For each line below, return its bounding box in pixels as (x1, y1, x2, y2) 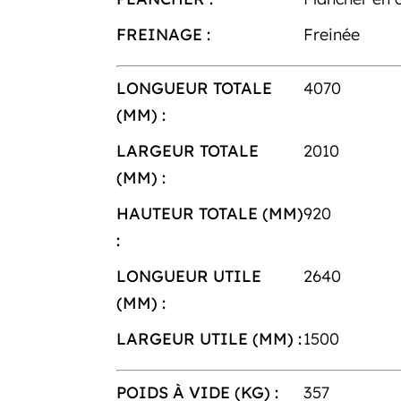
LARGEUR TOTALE (115, 140, 259, 161)
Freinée (303, 23, 361, 45)
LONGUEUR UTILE (115, 265, 261, 286)
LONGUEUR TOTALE (115, 77, 272, 98)
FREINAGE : (115, 23, 210, 45)
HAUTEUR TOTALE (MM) (115, 202, 303, 224)
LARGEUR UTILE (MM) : (115, 328, 302, 349)
